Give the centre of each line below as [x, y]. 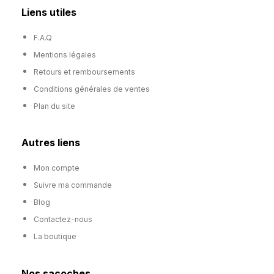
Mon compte [57, 168]
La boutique [55, 237]
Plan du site [54, 106]
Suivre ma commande [73, 185]
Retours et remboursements [84, 72]
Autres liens [51, 143]
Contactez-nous [63, 220]
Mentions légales [65, 55]
